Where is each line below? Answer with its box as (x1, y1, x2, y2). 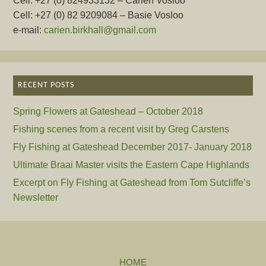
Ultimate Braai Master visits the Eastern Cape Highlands (13, 159, 250, 170)
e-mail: (13, 24, 45, 36)
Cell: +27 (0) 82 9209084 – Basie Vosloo (13, 9, 184, 21)
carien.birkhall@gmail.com (44, 24, 157, 36)
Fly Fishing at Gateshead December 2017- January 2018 (13, 141, 252, 153)
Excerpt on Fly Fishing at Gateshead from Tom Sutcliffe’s (13, 177, 251, 188)
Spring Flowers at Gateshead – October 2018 (13, 106, 204, 117)
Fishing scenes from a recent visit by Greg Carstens (13, 123, 230, 135)
